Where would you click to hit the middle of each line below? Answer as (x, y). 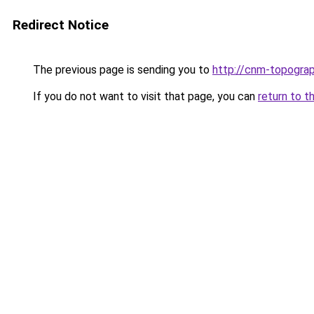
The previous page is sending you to (121, 70)
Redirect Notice (61, 25)
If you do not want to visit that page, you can (144, 96)
